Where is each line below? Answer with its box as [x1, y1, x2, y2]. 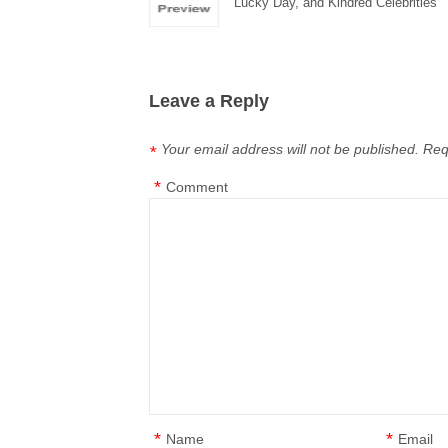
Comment [166, 179, 229, 195]
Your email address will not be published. [161, 141, 420, 157]
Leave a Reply [149, 91, 270, 111]
